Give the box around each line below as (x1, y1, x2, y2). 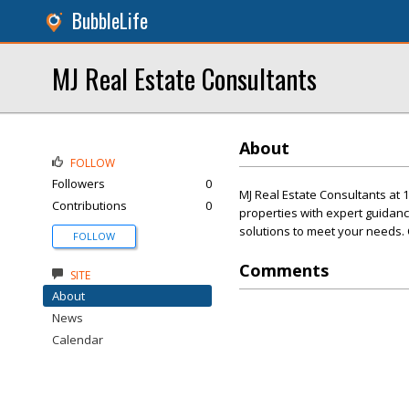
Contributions (52, 197, 127, 214)
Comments (239, 259, 329, 281)
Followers (52, 175, 105, 192)
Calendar (52, 331, 103, 348)
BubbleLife (72, 6, 148, 35)
